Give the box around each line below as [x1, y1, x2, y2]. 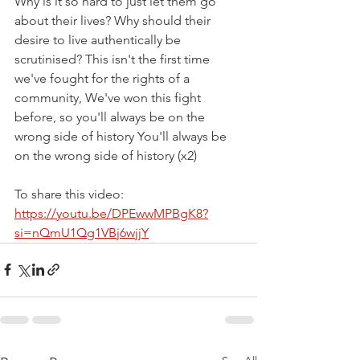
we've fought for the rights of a [14, 70, 193, 86]
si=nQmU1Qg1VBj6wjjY [14, 224, 149, 240]
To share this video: [14, 186, 127, 202]
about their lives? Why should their [14, 12, 214, 28]
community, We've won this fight [14, 89, 204, 105]
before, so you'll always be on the [14, 108, 208, 125]
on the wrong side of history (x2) [14, 147, 197, 163]
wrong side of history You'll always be [14, 128, 230, 144]
